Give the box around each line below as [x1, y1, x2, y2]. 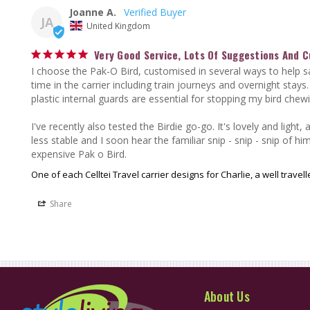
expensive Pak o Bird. [31, 147, 127, 161]
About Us [203, 286, 250, 305]
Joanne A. [69, 6, 116, 19]
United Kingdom [86, 19, 150, 32]
